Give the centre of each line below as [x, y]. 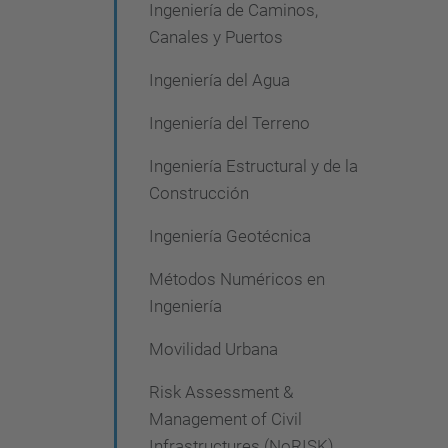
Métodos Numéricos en [237, 279]
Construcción [199, 193]
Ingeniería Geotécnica [230, 236]
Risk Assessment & [221, 392]
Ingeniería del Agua [219, 80]
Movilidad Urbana [213, 349]
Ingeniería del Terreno [229, 123]
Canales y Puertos [216, 37]
